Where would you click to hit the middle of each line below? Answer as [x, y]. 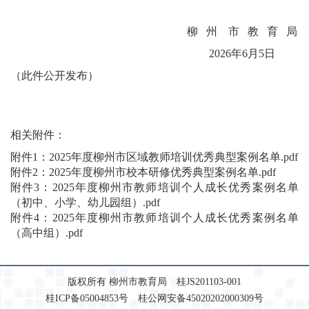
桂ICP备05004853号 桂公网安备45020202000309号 [154, 298]
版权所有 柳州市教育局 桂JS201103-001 [154, 281]
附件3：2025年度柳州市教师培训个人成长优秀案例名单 [154, 187]
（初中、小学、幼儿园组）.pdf [85, 202]
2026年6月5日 [143, 53]
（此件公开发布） [54, 76]
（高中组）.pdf [47, 233]
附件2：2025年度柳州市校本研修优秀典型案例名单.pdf [143, 172]
